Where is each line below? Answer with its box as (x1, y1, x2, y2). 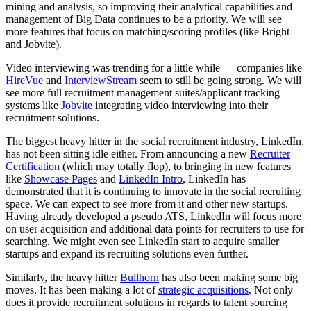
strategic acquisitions (158, 284, 249, 296)
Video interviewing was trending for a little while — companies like (6, 62, 302, 74)
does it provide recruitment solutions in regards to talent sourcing (6, 296, 287, 309)
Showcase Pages (24, 173, 97, 185)
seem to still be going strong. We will (137, 74, 301, 87)
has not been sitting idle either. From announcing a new (6, 148, 250, 160)
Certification (6, 160, 60, 173)
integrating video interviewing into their (92, 99, 268, 112)
